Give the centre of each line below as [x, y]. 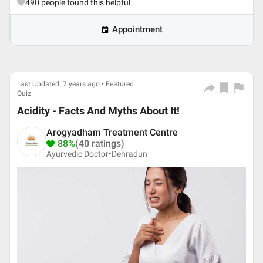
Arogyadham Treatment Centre [112, 132]
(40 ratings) [100, 144]
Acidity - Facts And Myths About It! [98, 111]
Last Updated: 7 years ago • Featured [75, 84]
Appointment [137, 30]
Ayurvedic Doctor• [79, 154]
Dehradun [129, 154]
